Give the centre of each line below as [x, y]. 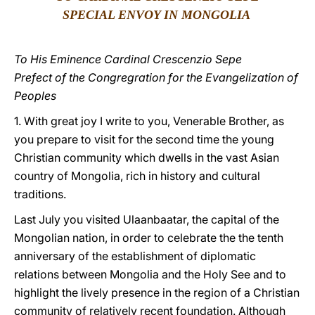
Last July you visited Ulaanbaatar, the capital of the [147, 219]
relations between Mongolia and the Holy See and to [150, 274]
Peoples [35, 96]
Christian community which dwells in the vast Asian [147, 157]
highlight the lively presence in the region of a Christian [157, 292]
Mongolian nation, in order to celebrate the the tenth [149, 238]
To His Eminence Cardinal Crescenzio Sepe [128, 59]
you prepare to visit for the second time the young [144, 139]
